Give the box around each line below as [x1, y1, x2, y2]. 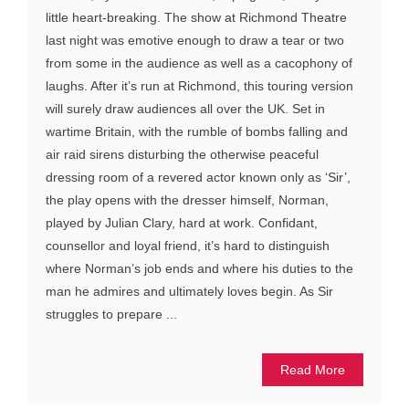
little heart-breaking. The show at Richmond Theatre [46, 9, 347, 25]
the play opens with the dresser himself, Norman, [46, 192, 329, 207]
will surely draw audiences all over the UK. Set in [46, 100, 325, 116]
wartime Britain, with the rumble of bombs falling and [46, 123, 348, 139]
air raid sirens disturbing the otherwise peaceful [46, 146, 319, 162]
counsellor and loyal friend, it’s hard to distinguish [46, 237, 330, 253]
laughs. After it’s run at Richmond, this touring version [46, 78, 353, 93]
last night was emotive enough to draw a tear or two [46, 32, 344, 47]
